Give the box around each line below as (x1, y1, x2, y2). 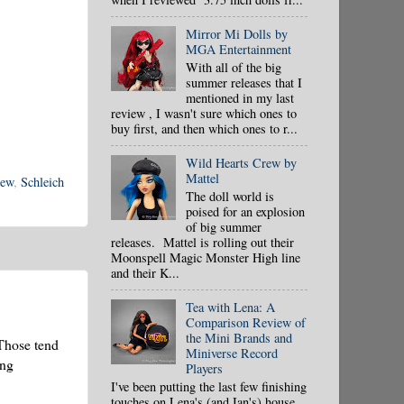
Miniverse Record (185, 344, 278, 362)
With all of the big (185, 58, 281, 76)
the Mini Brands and (185, 328, 292, 346)
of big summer (185, 217, 262, 235)
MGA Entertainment (185, 40, 291, 58)
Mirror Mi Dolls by (185, 24, 288, 42)
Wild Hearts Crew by (185, 153, 297, 171)
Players (185, 359, 223, 377)
